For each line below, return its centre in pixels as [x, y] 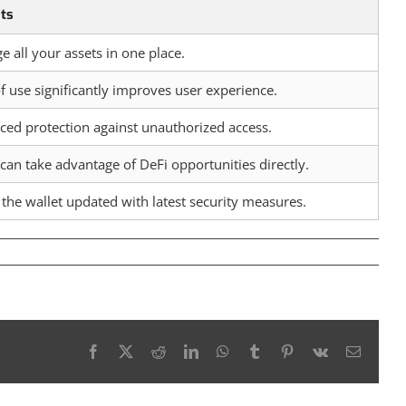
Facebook [128, 351]
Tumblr [282, 351]
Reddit [184, 351]
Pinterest [318, 351]
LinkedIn [224, 351]
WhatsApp [259, 351]
